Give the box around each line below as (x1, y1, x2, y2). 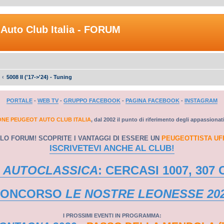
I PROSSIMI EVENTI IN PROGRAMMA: (62, 212, 161, 218)
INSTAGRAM (184, 97, 217, 103)
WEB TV (37, 97, 58, 103)
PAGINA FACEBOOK (125, 97, 179, 103)
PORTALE (6, 97, 32, 103)
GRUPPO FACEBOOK (63, 97, 120, 103)
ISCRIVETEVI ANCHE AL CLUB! (49, 143, 174, 153)
